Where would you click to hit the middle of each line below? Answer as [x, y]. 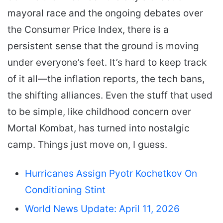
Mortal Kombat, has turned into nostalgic [99, 128]
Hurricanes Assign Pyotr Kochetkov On [111, 173]
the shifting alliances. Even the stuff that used [110, 95]
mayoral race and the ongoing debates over [105, 13]
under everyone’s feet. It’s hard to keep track [107, 62]
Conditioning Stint [65, 190]
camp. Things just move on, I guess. [87, 144]
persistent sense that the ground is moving [103, 46]
